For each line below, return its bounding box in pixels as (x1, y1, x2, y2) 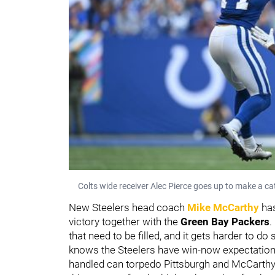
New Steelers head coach (69, 201, 187, 214)
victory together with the (69, 215, 180, 228)
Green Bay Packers (180, 215, 269, 228)
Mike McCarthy (187, 201, 259, 214)
